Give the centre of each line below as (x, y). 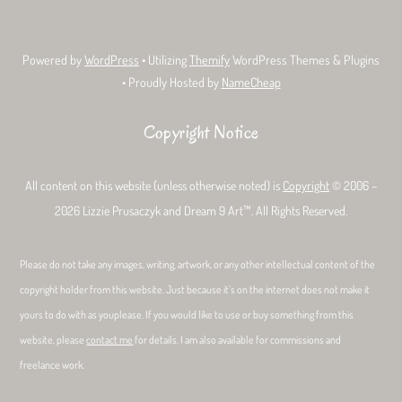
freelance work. (52, 364)
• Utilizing (164, 60)
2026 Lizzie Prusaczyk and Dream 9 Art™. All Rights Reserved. (201, 211)
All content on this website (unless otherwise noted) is (154, 186)
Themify (210, 60)
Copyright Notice (201, 131)
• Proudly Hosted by (171, 82)
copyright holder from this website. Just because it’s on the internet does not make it (195, 289)
